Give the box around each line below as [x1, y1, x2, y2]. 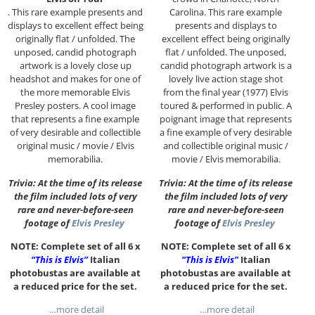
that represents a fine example [11, 112, 139, 126]
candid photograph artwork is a [160, 59, 292, 72]
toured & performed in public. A [160, 99, 292, 112]
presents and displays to [174, 19, 277, 32]
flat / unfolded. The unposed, [165, 46, 286, 59]
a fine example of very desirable [160, 126, 292, 139]
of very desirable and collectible [10, 126, 141, 139]
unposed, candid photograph [14, 46, 136, 59]
